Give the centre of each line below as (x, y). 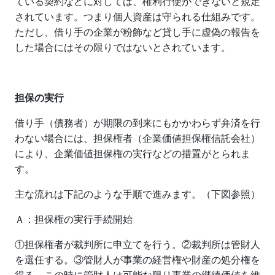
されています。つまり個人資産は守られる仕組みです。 (137, 17)
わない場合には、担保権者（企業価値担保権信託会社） (137, 138)
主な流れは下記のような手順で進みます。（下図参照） (137, 194)
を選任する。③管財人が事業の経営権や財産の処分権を (137, 260)
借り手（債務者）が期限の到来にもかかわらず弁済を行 (137, 123)
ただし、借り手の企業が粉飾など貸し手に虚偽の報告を (137, 32)
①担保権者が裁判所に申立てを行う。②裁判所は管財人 (137, 244)
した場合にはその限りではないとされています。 (123, 47)
